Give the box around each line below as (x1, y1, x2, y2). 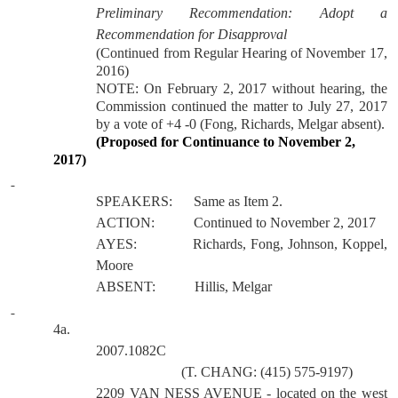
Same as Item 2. (194, 194, 283, 209)
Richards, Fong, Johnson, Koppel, (193, 236, 387, 251)
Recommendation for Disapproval (96, 27, 288, 42)
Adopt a (319, 5, 387, 20)
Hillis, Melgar (195, 279, 273, 294)
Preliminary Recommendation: (96, 5, 320, 20)
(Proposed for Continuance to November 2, (96, 134, 356, 149)
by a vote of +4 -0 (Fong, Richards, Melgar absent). (96, 116, 386, 131)
